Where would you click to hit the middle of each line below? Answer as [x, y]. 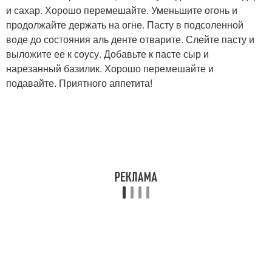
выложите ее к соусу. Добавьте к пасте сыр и [107, 54]
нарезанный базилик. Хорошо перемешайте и [110, 68]
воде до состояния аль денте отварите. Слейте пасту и [130, 39]
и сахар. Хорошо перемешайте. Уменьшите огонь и [122, 10]
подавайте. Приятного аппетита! [79, 83]
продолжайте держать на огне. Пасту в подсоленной [125, 25]
